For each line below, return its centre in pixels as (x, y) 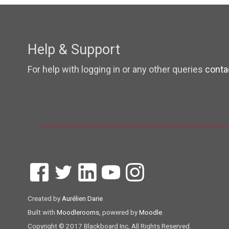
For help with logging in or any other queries (116, 70)
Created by (44, 199)
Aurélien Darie (82, 199)
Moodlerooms (78, 212)
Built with (42, 212)
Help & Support (74, 50)
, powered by (119, 212)
